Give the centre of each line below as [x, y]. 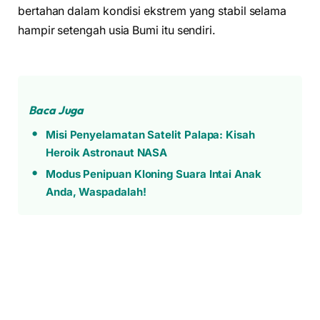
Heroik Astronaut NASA [106, 153]
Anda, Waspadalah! [96, 192]
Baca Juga [56, 110]
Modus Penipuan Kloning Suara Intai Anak [153, 174]
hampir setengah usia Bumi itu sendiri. [117, 30]
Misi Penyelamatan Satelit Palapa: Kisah [150, 135]
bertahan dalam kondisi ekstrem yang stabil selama [152, 11]
